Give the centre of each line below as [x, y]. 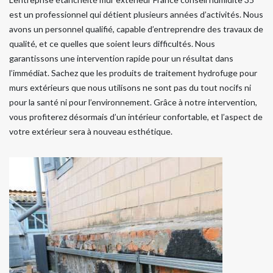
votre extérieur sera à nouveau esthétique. [91, 132]
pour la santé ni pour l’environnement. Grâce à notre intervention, [133, 102]
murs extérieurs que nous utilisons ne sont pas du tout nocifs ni [130, 88]
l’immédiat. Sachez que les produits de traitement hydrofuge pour [133, 73]
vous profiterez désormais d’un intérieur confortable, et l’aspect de [136, 117]
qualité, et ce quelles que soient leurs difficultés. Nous [112, 44]
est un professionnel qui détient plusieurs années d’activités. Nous [136, 15]
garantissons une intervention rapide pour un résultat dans [121, 58]
